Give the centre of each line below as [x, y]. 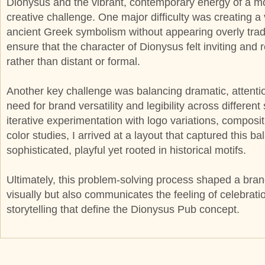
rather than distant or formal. [73, 61]
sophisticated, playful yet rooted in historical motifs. [126, 150]
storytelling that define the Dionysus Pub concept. [123, 210]
